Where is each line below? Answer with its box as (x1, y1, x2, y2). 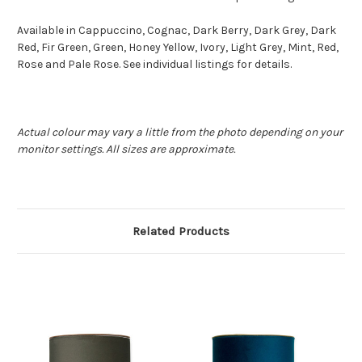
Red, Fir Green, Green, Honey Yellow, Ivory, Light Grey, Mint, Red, (17, 40, 339, 54)
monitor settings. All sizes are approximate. (17, 142, 235, 156)
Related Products (133, 224, 229, 238)
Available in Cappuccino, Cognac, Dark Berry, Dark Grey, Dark (17, 23, 336, 37)
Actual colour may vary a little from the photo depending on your (17, 125, 343, 139)
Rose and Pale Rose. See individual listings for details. (17, 57, 292, 71)
